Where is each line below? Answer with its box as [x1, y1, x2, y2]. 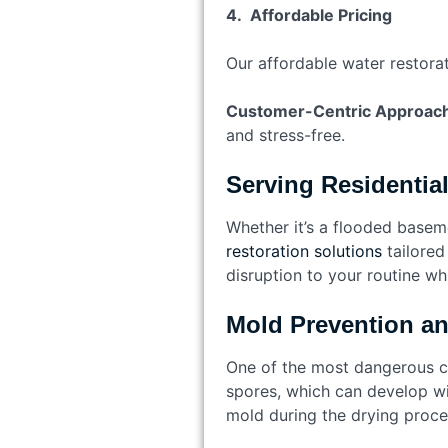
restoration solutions [225, 240, 382, 261]
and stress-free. [225, 124, 345, 145]
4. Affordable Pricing [225, 4, 392, 25]
